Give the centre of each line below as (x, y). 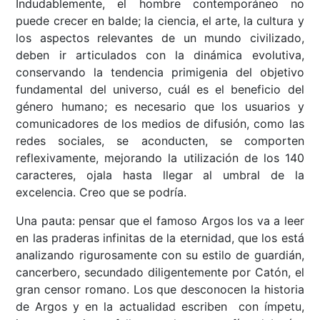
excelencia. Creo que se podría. (101, 192)
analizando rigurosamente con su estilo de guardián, (160, 255)
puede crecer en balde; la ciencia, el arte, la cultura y (160, 21)
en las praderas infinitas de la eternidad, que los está (160, 238)
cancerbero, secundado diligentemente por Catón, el (160, 272)
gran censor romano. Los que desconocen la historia (160, 290)
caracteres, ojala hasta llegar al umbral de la (160, 175)
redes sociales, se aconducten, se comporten (160, 141)
